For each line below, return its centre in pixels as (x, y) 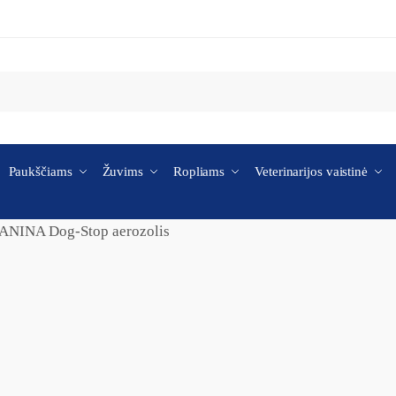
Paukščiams (40, 171)
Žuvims (122, 171)
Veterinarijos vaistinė (311, 171)
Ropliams (199, 171)
